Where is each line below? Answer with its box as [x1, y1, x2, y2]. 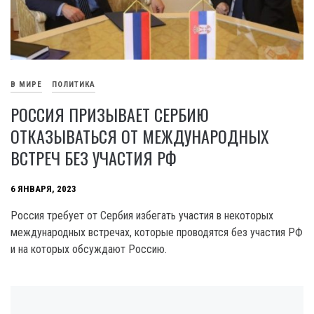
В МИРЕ [11, 80, 42, 90]
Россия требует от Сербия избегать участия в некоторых [11, 208, 273, 222]
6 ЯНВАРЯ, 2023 [11, 184, 76, 195]
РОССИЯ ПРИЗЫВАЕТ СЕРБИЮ [11, 101, 209, 127]
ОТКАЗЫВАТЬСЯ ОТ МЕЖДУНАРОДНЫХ [11, 123, 269, 149]
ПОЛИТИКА [52, 80, 95, 90]
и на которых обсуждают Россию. [11, 242, 170, 256]
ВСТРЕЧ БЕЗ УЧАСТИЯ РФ [11, 144, 177, 170]
